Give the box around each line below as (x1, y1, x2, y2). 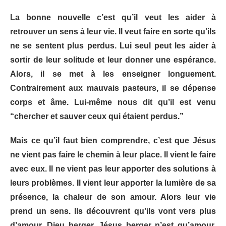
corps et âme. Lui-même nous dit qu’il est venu (10, 97, 216, 106)
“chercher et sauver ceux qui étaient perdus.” (10, 111, 184, 121)
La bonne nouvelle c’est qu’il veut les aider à (10, 13, 216, 22)
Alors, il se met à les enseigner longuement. (10, 69, 216, 78)
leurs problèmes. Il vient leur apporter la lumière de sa (10, 178, 216, 187)
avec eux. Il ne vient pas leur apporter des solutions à (10, 164, 216, 173)
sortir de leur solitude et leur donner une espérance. (10, 55, 216, 64)
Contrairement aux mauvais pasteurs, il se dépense (10, 83, 216, 92)
